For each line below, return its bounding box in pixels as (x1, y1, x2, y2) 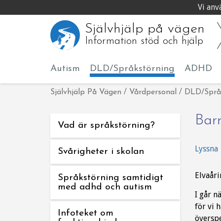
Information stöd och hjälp (85, 36, 203, 47)
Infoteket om (58, 209, 113, 218)
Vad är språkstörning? (58, 121, 155, 130)
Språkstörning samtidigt (58, 173, 163, 183)
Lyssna (194, 144, 218, 153)
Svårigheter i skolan (58, 147, 144, 156)
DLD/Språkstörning (90, 64, 175, 74)
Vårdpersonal (129, 88, 177, 96)
